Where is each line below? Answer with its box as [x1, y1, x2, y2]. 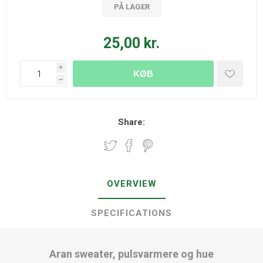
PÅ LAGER [113, 2, 150, 11]
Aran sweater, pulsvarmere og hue [49, 248, 214, 260]
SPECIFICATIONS [91, 208, 172, 218]
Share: [118, 117, 145, 127]
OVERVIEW [106, 178, 157, 189]
